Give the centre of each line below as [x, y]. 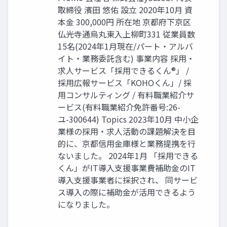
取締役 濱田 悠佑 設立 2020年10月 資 [125, 10]
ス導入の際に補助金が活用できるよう [127, 192]
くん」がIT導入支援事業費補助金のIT [127, 168]
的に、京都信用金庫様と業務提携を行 [127, 144]
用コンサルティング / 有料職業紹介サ [126, 95]
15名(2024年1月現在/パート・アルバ [125, 46]
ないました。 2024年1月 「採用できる [128, 156]
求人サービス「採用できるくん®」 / [123, 71]
